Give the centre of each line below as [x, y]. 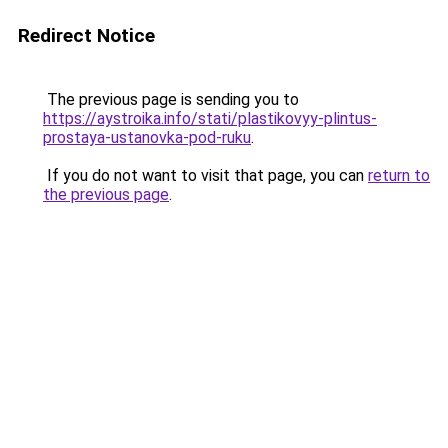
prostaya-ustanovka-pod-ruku [147, 137]
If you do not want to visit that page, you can [205, 175]
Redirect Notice [86, 35]
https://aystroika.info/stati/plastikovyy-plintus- [210, 118]
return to [399, 175]
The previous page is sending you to [171, 99]
